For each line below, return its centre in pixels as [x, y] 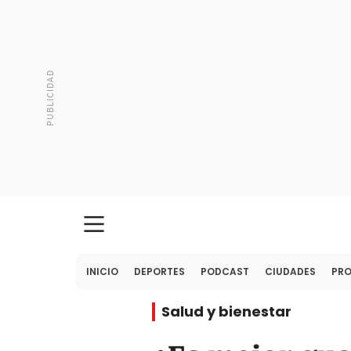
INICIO [102, 271]
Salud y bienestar [226, 311]
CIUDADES [290, 271]
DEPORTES [159, 271]
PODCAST [225, 271]
